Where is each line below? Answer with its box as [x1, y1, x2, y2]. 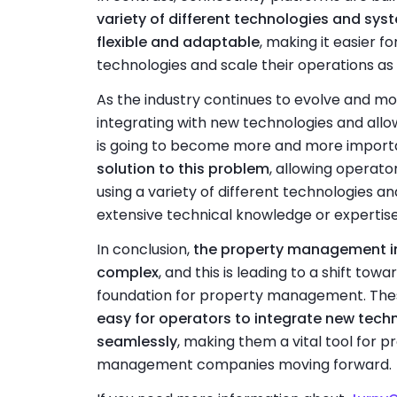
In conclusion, [96, 238, 193, 260]
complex [96, 261, 159, 283]
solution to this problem [96, 158, 269, 179]
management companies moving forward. [96, 354, 392, 375]
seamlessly [96, 331, 177, 352]
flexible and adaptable [96, 32, 260, 53]
